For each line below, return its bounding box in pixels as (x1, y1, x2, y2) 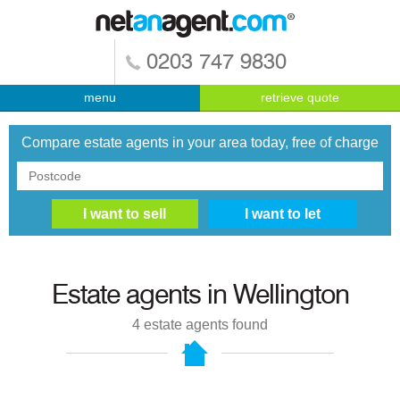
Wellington (232, 282, 349, 310)
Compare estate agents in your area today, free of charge (21, 134, 379, 150)
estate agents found (140, 317, 268, 333)
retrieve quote (261, 90, 339, 104)
